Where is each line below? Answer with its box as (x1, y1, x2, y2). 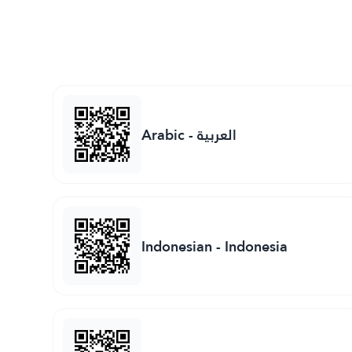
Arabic (141, 121, 185, 148)
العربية (197, 121, 237, 148)
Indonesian (141, 233, 213, 259)
